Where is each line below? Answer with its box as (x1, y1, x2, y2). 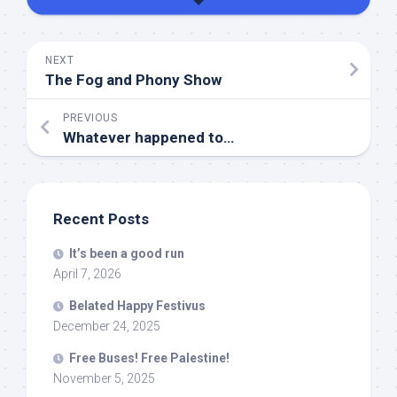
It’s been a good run (69, 245, 184, 261)
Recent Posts (53, 209, 149, 228)
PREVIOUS (63, 111, 117, 124)
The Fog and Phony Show (45, 70, 222, 89)
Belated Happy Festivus (69, 298, 206, 313)
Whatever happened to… (63, 128, 234, 146)
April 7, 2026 (53, 266, 121, 281)
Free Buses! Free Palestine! (69, 350, 230, 365)
